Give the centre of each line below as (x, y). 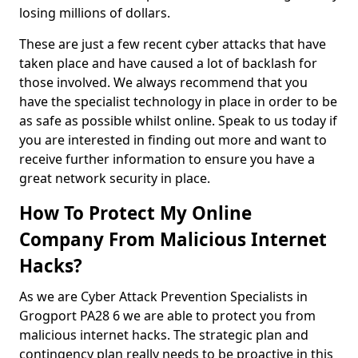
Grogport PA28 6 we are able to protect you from (167, 316)
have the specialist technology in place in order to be (178, 101)
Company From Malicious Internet (173, 239)
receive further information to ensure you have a (167, 159)
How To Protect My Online (135, 213)
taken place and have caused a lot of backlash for (168, 63)
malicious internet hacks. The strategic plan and (164, 335)
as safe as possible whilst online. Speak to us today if (178, 121)
